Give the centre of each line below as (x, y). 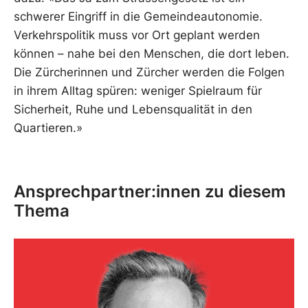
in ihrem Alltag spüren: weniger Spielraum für (138, 91)
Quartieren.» (48, 128)
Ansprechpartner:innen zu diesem (150, 191)
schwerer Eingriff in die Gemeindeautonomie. (138, 17)
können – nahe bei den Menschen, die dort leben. (152, 54)
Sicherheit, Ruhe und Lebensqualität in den (133, 110)
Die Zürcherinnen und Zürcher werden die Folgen (149, 73)
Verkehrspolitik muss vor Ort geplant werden (137, 35)
